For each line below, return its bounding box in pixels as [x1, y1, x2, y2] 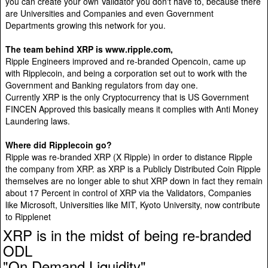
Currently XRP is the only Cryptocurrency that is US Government [5, 90, 249, 103]
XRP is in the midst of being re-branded [3, 224, 251, 245]
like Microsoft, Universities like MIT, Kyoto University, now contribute [5, 198, 260, 211]
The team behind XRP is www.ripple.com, [5, 42, 173, 55]
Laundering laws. [5, 114, 70, 127]
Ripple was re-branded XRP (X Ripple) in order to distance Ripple [5, 150, 252, 163]
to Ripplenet [5, 210, 51, 223]
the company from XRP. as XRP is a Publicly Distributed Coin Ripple [5, 162, 261, 175]
